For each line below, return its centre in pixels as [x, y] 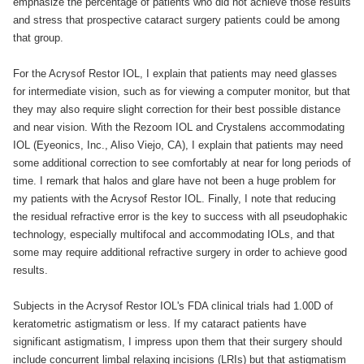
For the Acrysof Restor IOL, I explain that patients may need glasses [175, 74]
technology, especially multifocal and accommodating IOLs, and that [174, 234]
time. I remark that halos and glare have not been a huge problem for [174, 181]
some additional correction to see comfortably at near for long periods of [182, 163]
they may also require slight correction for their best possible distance [177, 109]
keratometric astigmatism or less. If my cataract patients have [160, 324]
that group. [38, 38]
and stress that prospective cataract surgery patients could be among [176, 20]
